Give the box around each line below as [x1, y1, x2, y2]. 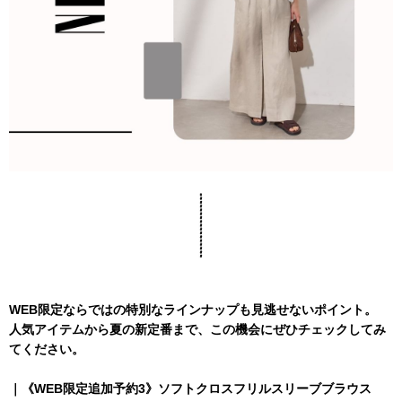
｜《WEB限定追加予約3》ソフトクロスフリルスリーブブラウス [9, 380, 371, 396]
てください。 [9, 341, 84, 356]
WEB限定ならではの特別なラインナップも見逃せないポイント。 [9, 301, 377, 317]
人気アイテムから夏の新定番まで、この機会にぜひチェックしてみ [9, 321, 386, 336]
